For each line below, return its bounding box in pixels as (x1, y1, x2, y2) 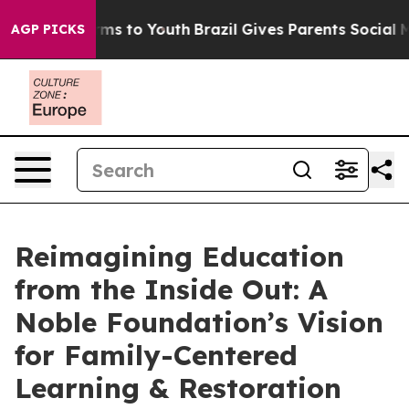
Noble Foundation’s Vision (15, 305, 383, 340)
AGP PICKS (11, 21, 85, 37)
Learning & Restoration (15, 371, 341, 405)
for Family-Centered (15, 338, 298, 372)
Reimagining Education (15, 239, 344, 274)
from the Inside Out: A (15, 272, 328, 307)
